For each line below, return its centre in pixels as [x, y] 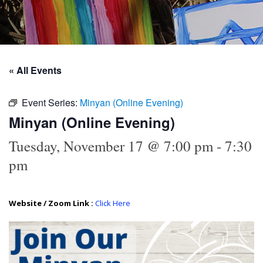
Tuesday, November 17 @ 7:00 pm [111, 146]
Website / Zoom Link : [52, 203]
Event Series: [51, 102]
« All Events [35, 70]
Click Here [113, 203]
